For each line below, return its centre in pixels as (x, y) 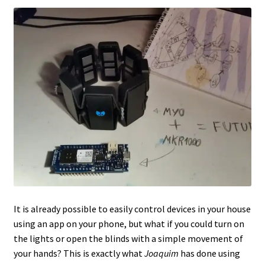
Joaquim (162, 253)
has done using (210, 253)
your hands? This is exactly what (79, 253)
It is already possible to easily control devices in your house (132, 209)
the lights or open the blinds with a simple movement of (128, 239)
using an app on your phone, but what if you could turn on (129, 224)
